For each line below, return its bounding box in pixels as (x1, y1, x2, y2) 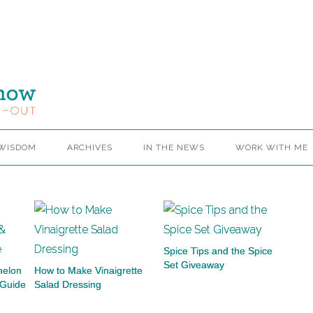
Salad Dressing (34, 279, 101, 290)
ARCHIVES (67, 143, 112, 152)
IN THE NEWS (143, 143, 205, 152)
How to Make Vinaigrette (34, 265, 143, 276)
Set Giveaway (163, 259, 224, 270)
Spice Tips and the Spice (163, 245, 272, 256)
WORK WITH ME (235, 143, 308, 152)
